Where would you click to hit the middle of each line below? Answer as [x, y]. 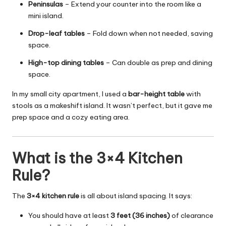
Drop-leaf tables [56, 34]
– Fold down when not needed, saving [149, 34]
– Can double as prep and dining [158, 63]
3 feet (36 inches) [140, 215]
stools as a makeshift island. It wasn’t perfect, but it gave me [112, 106]
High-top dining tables [66, 63]
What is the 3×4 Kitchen [97, 158]
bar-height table [156, 94]
